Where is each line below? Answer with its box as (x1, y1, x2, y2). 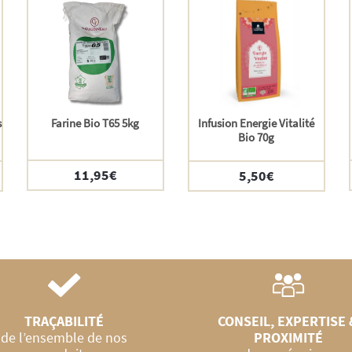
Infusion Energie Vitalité (198, 115, 315, 131)
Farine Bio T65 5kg (51, 115, 140, 131)
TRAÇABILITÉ (24, 312, 104, 331)
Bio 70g (238, 130, 275, 145)
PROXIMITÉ (253, 328, 323, 347)
